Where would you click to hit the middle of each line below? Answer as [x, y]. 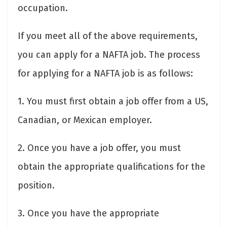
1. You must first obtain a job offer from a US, [113, 101]
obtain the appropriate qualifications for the [111, 166]
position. [36, 185]
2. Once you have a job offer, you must [99, 148]
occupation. [43, 8]
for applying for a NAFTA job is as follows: [105, 73]
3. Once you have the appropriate [88, 213]
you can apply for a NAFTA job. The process [109, 54]
